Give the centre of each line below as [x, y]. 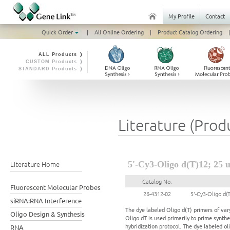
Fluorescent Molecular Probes [55, 187]
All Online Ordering [119, 32]
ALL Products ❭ [61, 54]
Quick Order [58, 32]
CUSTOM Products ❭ [55, 62]
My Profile [181, 16]
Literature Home [35, 164]
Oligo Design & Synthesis [47, 214]
